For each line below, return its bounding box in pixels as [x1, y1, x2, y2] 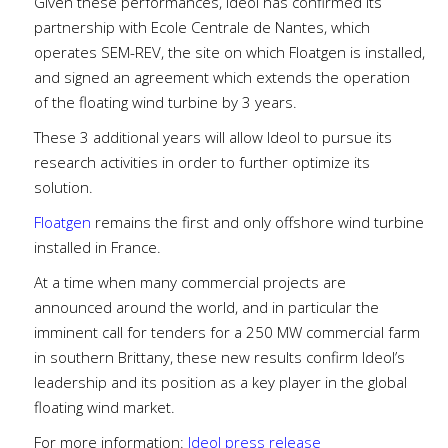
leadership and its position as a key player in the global [34, 372, 408, 393]
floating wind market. [34, 397, 176, 418]
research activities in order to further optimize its [34, 152, 371, 173]
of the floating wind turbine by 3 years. [34, 92, 298, 113]
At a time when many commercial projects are [34, 272, 347, 293]
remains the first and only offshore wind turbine [91, 212, 425, 233]
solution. [34, 177, 94, 198]
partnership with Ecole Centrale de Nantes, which [34, 17, 371, 38]
